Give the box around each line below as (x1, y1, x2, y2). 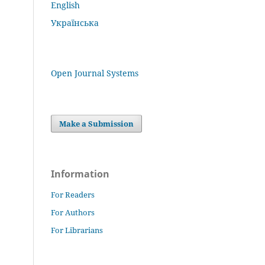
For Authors (51, 206, 95, 218)
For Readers (51, 189, 95, 200)
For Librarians (51, 224, 103, 235)
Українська (51, 17, 99, 28)
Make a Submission (59, 118, 134, 129)
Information (51, 167, 109, 180)
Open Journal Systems (51, 67, 138, 79)
